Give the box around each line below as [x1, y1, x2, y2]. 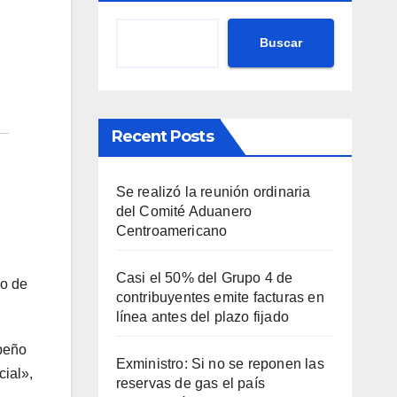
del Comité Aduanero [115, 203, 253, 219]
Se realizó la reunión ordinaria [115, 183, 311, 199]
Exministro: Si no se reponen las [115, 355, 324, 371]
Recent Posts [111, 126, 214, 146]
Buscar [260, 35, 302, 51]
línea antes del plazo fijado [115, 308, 290, 324]
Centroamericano [115, 222, 228, 238]
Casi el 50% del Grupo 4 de [115, 269, 293, 285]
